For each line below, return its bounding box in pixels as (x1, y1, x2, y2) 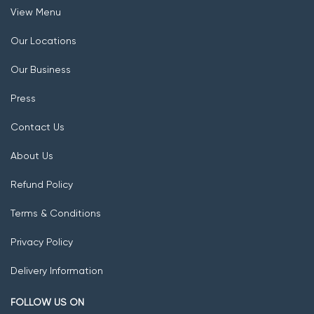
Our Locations (11, 35, 76, 47)
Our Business (11, 64, 71, 76)
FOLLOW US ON (11, 296, 84, 308)
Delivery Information (11, 265, 103, 277)
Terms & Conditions (11, 207, 101, 219)
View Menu (11, 6, 61, 18)
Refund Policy (11, 179, 73, 191)
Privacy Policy (11, 236, 73, 248)
